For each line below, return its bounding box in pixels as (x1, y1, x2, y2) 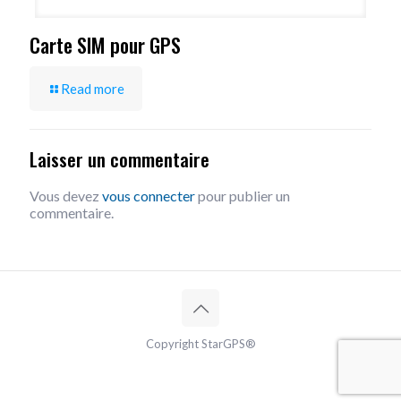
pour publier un (195, 187, 290, 205)
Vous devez (30, 187, 102, 205)
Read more (61, 81, 124, 98)
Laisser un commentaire (30, 145, 209, 174)
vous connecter (102, 187, 195, 205)
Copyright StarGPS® (145, 337, 256, 352)
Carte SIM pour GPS (30, 30, 181, 60)
